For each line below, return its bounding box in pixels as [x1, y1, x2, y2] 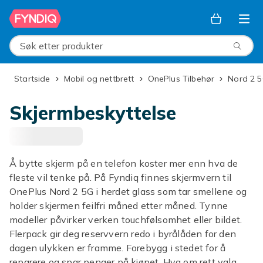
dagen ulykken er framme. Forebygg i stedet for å [9, 242, 226, 254]
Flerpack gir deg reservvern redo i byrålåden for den [9, 228, 236, 240]
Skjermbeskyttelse [9, 101, 176, 124]
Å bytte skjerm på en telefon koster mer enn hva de [9, 157, 238, 169]
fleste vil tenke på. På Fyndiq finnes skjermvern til [9, 171, 231, 183]
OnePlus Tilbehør [154, 73, 215, 84]
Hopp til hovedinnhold [25, 8, 129, 20]
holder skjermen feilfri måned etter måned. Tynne [9, 200, 228, 211]
